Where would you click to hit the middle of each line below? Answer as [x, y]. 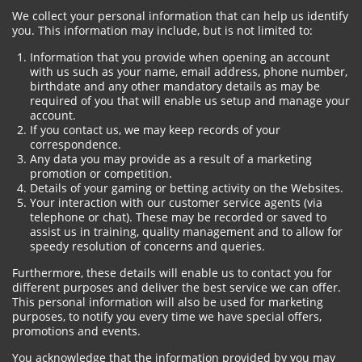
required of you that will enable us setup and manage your [190, 101]
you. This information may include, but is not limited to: [162, 30]
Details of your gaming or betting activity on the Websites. [187, 188]
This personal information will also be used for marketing [168, 302]
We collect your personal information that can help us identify [180, 16]
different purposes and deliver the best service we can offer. [177, 287]
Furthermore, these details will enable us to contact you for [172, 273]
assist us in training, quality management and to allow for [186, 232]
